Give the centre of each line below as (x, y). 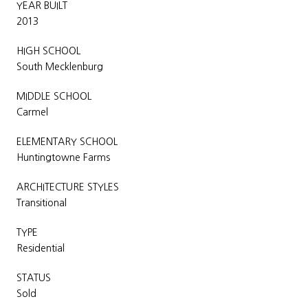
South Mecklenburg (60, 66)
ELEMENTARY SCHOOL (67, 141)
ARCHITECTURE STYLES (68, 187)
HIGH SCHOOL (48, 51)
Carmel (32, 112)
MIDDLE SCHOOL (54, 96)
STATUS (34, 277)
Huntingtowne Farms (63, 157)
